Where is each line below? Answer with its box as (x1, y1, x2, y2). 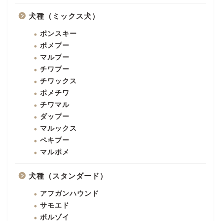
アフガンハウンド (40, 189, 99, 197)
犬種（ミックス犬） (29, 11, 100, 20)
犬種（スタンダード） (29, 171, 108, 180)
